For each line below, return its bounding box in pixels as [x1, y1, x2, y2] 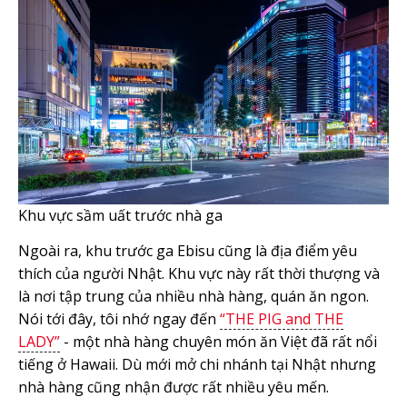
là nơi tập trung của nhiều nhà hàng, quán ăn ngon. [18, 285, 369, 306]
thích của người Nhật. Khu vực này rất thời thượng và [18, 263, 380, 283]
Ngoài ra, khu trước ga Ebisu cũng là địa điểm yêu [18, 240, 357, 261]
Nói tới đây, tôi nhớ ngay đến [18, 308, 220, 329]
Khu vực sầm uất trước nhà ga [18, 204, 223, 225]
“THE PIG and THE [220, 308, 343, 329]
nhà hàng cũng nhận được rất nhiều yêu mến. [18, 376, 329, 397]
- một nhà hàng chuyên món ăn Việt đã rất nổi [60, 331, 377, 352]
